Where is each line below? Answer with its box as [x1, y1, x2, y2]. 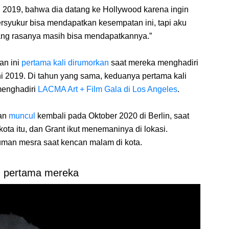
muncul [9, 111, 35, 121]
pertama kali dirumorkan [21, 58, 109, 67]
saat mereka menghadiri [109, 58, 198, 67]
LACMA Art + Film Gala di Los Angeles [38, 85, 177, 94]
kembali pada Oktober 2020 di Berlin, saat [35, 111, 189, 121]
